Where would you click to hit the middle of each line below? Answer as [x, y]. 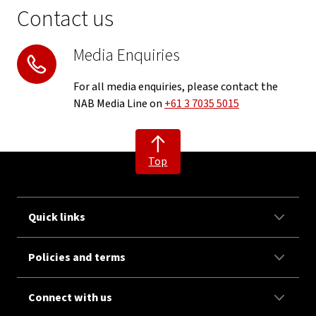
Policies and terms [77, 257]
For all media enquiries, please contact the [176, 87]
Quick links [57, 217]
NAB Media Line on [119, 104]
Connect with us [70, 298]
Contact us [65, 19]
